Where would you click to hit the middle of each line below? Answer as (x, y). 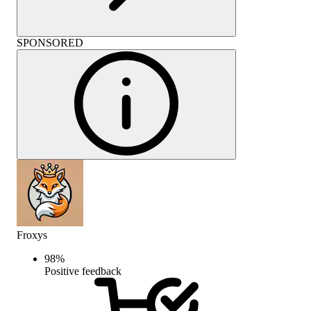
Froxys (32, 235)
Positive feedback (83, 271)
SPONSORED (50, 42)
